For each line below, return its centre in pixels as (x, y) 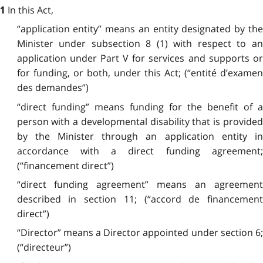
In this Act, (31, 10)
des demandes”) (53, 88)
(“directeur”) (44, 247)
